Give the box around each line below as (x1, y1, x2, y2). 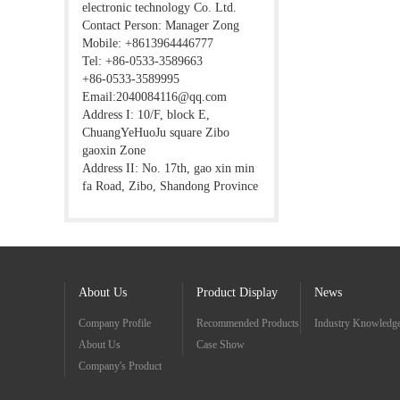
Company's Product (79, 360, 162, 373)
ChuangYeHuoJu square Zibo (82, 126, 229, 139)
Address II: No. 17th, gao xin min (82, 162, 254, 175)
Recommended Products (196, 317, 299, 330)
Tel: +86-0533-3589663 (82, 54, 203, 68)
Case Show (196, 338, 245, 352)
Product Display (196, 286, 278, 300)
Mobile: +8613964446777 (82, 37, 213, 50)
